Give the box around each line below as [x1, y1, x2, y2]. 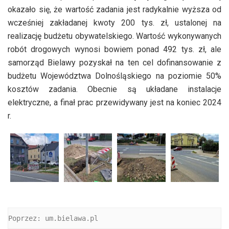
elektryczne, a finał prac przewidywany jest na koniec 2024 [8, 98, 221, 108]
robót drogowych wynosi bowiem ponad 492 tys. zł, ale [8, 44, 221, 55]
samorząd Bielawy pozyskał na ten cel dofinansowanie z [8, 58, 221, 68]
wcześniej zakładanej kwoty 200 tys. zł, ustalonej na [8, 18, 221, 28]
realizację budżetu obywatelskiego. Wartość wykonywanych [8, 31, 221, 41]
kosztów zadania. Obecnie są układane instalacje [8, 84, 221, 95]
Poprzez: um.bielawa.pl [8, 214, 98, 222]
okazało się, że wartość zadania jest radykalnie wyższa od [8, 5, 221, 15]
